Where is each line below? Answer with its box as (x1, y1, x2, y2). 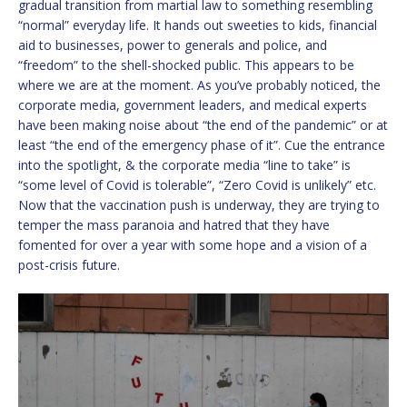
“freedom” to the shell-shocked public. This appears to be (18, 55, 354, 74)
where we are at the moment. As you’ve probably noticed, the (18, 75, 381, 94)
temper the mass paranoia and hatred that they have (18, 215, 330, 233)
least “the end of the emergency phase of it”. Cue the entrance (18, 135, 385, 154)
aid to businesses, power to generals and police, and (18, 35, 327, 54)
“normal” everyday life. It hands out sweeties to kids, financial (18, 15, 377, 34)
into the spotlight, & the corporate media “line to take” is (18, 155, 351, 174)
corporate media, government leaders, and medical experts (18, 95, 367, 114)
